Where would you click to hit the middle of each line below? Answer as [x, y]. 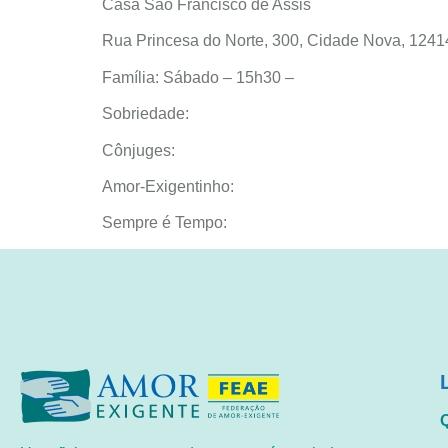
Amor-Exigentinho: [168, 186]
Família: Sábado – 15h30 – [198, 77]
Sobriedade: [145, 114]
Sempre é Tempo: [164, 223]
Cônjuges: [138, 150]
